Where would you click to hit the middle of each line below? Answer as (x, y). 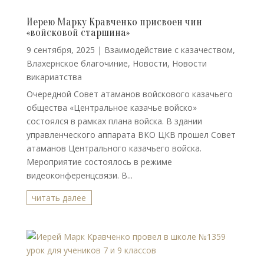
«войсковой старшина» (78, 33)
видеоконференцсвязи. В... (79, 175)
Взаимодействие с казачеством (168, 50)
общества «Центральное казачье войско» (111, 108)
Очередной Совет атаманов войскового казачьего (129, 94)
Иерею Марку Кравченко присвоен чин (114, 22)
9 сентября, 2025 (60, 50)
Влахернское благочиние (77, 63)
